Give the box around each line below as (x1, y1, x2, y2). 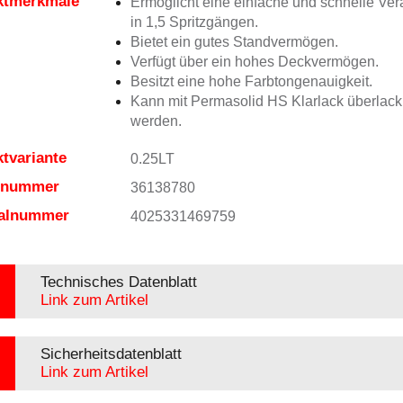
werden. (130, 113, 182, 129)
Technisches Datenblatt (40, 273, 197, 291)
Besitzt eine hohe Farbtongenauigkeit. (130, 74, 372, 89)
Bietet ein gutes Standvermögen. (130, 34, 338, 49)
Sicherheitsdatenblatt (40, 345, 182, 363)
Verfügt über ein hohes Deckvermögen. (130, 54, 379, 69)
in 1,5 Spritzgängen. (130, 14, 258, 30)
